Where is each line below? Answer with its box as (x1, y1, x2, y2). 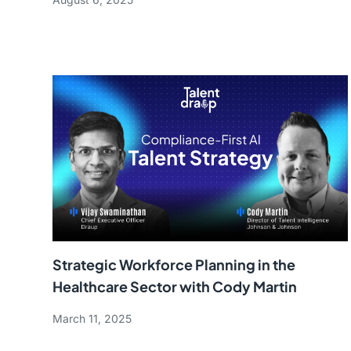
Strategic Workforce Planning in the (52, 255, 296, 274)
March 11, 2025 (52, 312, 132, 326)
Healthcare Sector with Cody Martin (52, 277, 298, 296)
